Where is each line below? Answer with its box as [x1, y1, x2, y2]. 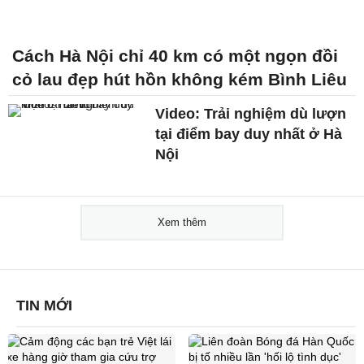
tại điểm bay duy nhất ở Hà [155, 125, 343, 142]
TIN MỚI [16, 297, 72, 314]
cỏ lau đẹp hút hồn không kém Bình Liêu [12, 69, 347, 89]
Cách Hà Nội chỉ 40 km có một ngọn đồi [12, 45, 338, 65]
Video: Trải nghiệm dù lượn [155, 105, 347, 122]
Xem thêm [158, 215, 206, 228]
